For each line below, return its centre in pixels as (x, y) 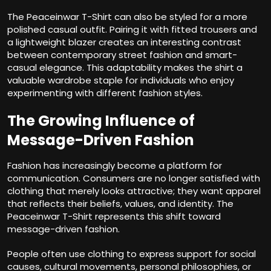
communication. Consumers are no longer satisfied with (134, 178)
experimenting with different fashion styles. (105, 93)
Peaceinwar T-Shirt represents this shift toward (114, 217)
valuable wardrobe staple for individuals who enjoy (121, 80)
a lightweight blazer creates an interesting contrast (124, 42)
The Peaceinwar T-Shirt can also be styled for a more (127, 17)
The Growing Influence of (101, 121)
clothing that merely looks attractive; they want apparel (134, 191)
